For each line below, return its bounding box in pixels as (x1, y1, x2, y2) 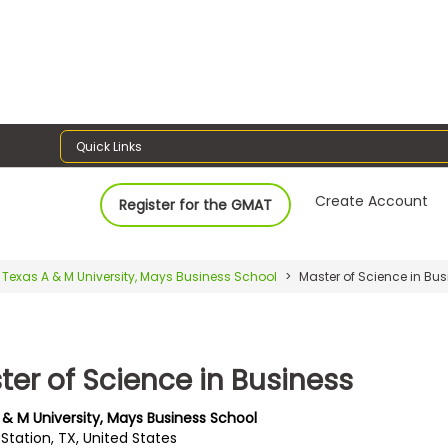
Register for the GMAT (119, 194, 273, 215)
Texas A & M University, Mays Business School (2, 267, 277, 285)
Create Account (315, 190, 429, 211)
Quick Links (76, 137, 143, 155)
